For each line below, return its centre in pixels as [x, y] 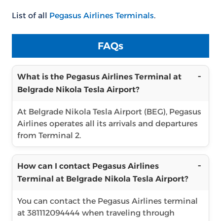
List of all [31, 16]
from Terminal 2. [49, 135]
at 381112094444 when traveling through [96, 213]
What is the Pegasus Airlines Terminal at [99, 77]
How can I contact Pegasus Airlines [88, 166]
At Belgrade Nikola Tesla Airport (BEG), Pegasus [109, 112]
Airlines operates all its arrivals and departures [108, 124]
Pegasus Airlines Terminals [102, 16]
